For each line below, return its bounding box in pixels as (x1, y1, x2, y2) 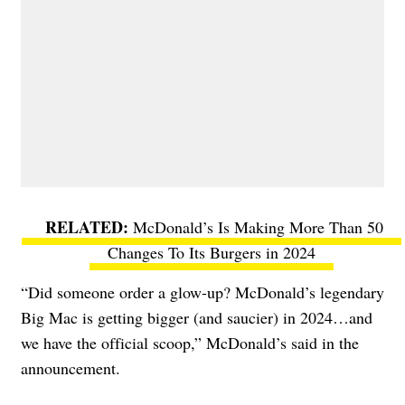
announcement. (21, 356, 120, 379)
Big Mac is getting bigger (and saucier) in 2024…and (21, 306, 372, 328)
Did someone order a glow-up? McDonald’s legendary (28, 280, 384, 303)
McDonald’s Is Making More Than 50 (133, 215, 383, 238)
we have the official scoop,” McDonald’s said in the (21, 331, 359, 353)
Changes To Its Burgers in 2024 (108, 240, 316, 263)
